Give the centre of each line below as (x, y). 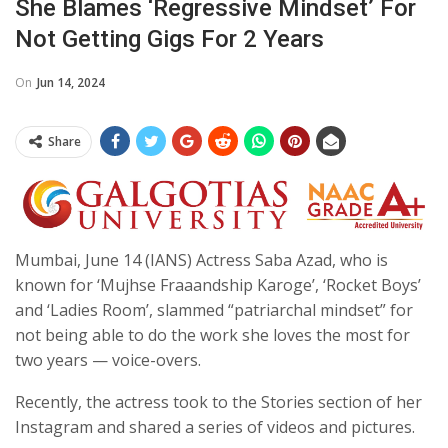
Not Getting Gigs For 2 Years (169, 38)
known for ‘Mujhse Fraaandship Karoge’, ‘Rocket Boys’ (218, 285)
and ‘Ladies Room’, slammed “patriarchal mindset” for (214, 310)
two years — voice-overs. (108, 360)
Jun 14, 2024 (71, 82)
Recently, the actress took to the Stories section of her (218, 402)
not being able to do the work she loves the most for (212, 335)
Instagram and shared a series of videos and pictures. (215, 427)
